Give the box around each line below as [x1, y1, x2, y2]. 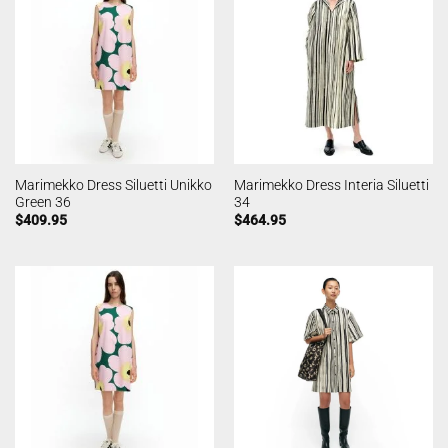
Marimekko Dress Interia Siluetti [233, 176, 429, 193]
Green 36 [14, 193, 71, 210]
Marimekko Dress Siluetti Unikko [14, 176, 212, 193]
